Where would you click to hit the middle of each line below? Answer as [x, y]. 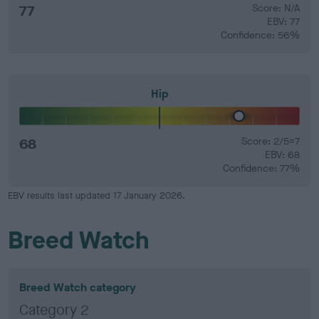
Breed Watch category [78, 287]
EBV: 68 [282, 155]
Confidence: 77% [261, 168]
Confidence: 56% [260, 35]
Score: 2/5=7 [270, 141]
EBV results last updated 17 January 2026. [97, 195]
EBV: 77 [283, 21]
